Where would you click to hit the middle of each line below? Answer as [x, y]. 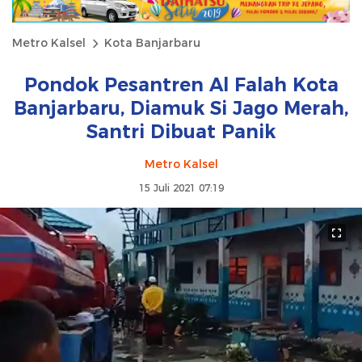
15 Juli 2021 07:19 [181, 188]
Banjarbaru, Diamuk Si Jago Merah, [181, 109]
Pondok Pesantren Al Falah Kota [181, 85]
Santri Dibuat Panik [181, 132]
